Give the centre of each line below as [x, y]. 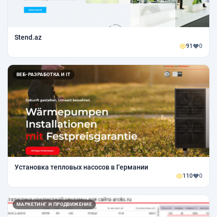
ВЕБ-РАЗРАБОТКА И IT [44, 75]
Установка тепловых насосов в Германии [81, 167]
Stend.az [28, 38]
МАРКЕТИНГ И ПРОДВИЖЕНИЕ [54, 204]
